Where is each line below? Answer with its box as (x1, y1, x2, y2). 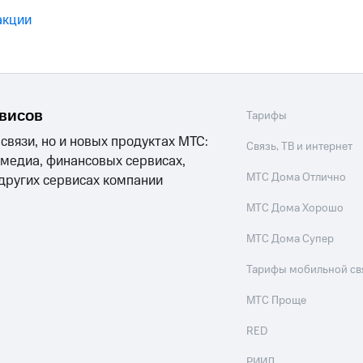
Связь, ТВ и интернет (246, 139, 353, 156)
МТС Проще (246, 293, 307, 310)
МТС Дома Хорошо (246, 200, 344, 217)
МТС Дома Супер (246, 231, 335, 248)
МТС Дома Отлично (246, 169, 347, 186)
